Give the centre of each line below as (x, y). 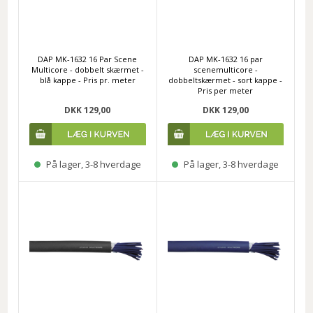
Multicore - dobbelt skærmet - (87, 70)
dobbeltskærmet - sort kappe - (226, 80)
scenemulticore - (225, 70)
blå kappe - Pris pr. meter (87, 80)
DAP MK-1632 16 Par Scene (88, 59)
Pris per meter (226, 91)
